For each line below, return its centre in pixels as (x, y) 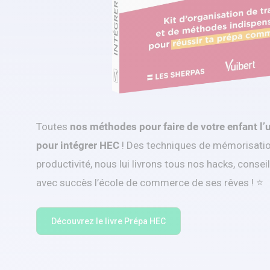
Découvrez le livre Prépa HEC (108, 221)
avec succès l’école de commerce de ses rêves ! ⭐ (150, 183)
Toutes (52, 127)
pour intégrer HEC (78, 146)
